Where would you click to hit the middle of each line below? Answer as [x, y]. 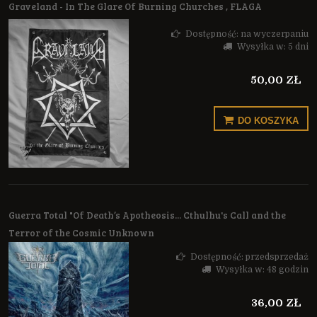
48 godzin [288, 270]
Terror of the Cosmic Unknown [81, 233]
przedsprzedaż [277, 257]
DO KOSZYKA [268, 121]
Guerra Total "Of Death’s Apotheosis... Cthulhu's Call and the [147, 215]
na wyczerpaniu [275, 34]
